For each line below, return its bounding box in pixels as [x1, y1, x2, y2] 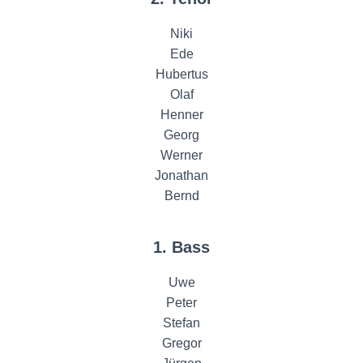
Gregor [161, 336, 202, 351]
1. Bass [153, 238, 210, 257]
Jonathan [155, 169, 208, 183]
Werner [160, 148, 203, 163]
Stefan [163, 316, 200, 331]
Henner [160, 108, 203, 122]
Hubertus [155, 67, 208, 82]
